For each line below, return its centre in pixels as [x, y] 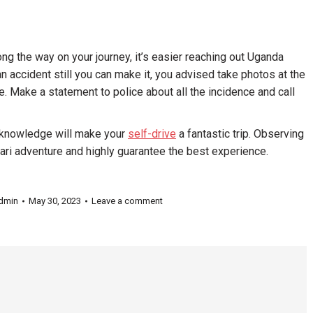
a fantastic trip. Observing [240, 134]
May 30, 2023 [55, 201]
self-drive [152, 134]
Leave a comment [127, 201]
